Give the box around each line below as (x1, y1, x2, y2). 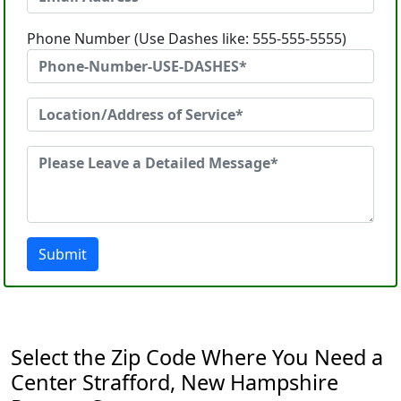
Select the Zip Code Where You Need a (11, 343, 383, 371)
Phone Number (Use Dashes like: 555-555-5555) (27, 29, 346, 48)
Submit (38, 244, 87, 264)
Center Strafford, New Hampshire (11, 368, 338, 397)
